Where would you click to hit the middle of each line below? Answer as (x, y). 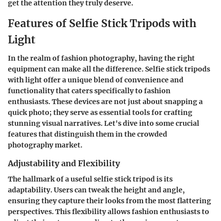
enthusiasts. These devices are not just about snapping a (105, 102)
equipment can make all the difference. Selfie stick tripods (109, 69)
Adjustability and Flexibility (64, 163)
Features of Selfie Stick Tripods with (102, 23)
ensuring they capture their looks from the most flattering (110, 201)
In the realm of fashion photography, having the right (101, 58)
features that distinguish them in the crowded (88, 134)
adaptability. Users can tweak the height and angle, (96, 190)
